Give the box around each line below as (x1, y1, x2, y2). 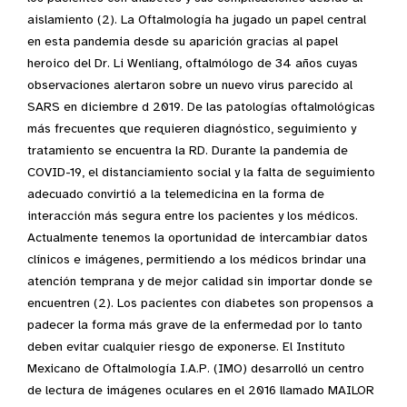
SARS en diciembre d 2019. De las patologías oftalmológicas (27, 99, 375, 114)
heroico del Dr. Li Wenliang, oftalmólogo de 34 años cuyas (27, 55, 358, 71)
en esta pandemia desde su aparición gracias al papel (27, 34, 338, 49)
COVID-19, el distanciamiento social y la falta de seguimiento (27, 164, 375, 180)
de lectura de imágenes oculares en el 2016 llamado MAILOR (27, 382, 374, 398)
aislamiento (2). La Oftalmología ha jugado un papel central (27, 12, 366, 27)
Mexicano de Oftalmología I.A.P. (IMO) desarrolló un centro (27, 361, 364, 376)
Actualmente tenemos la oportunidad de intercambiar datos (27, 230, 368, 245)
